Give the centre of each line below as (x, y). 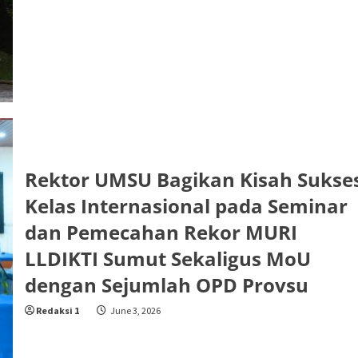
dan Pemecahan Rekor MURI (161, 233)
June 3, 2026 (134, 311)
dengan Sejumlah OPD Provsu (166, 285)
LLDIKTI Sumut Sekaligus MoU (167, 259)
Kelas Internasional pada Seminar (186, 206)
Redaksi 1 (57, 311)
